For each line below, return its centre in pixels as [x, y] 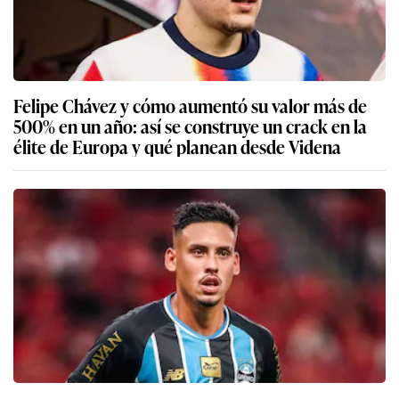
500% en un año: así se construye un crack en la [190, 126]
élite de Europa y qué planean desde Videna [177, 147]
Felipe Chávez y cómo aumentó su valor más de [190, 106]
